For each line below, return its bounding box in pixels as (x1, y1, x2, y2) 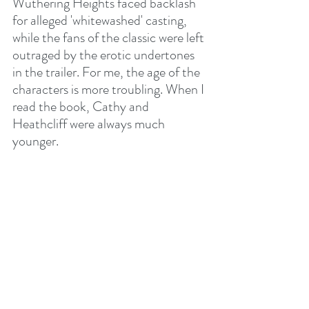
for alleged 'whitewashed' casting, (12, 10, 190, 30)
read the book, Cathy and (12, 97, 152, 117)
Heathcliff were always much (12, 114, 168, 134)
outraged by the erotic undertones (12, 45, 197, 65)
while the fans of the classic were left (12, 28, 207, 48)
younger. (12, 131, 59, 151)
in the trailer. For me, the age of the (12, 62, 203, 82)
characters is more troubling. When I (12, 79, 207, 99)
